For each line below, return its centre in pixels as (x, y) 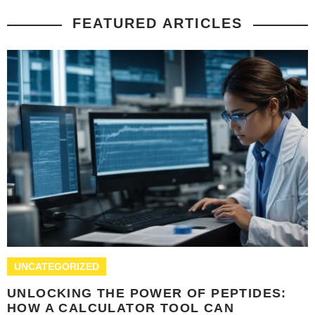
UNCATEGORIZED (57, 267)
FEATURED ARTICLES (157, 24)
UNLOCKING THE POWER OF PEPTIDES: (147, 294)
